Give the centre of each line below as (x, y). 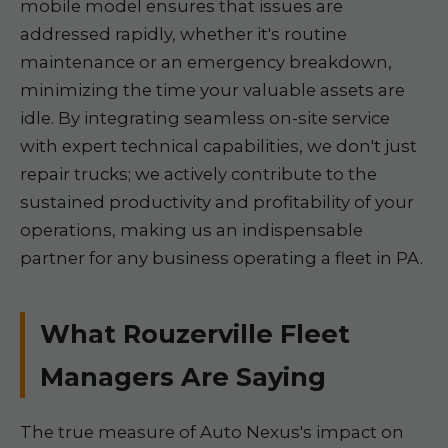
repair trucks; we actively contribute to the (198, 174)
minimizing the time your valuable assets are (212, 90)
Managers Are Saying (183, 376)
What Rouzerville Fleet (195, 333)
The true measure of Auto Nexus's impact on (212, 432)
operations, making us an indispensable (191, 230)
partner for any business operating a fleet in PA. (221, 258)
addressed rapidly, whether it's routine (183, 34)
